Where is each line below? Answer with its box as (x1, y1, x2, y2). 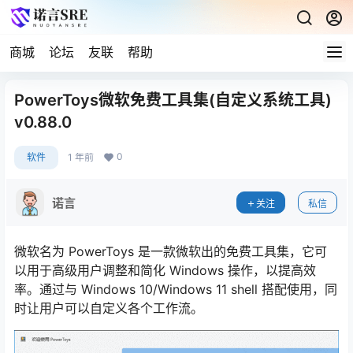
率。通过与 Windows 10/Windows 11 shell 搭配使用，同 (14, 281, 337, 297)
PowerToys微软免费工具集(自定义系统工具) (14, 91, 332, 110)
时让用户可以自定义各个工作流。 (14, 300, 203, 316)
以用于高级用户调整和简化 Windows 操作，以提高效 (14, 262, 316, 278)
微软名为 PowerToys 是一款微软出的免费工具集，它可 (14, 243, 327, 259)
